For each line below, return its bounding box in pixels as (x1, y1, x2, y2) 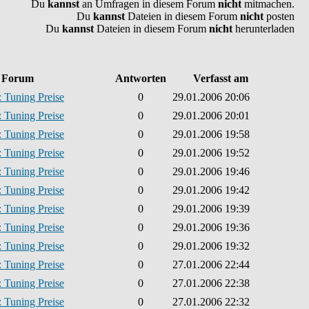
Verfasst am (192, 72, 248, 84)
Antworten (115, 72, 166, 84)
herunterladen (232, 23, 295, 34)
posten (263, 10, 295, 22)
